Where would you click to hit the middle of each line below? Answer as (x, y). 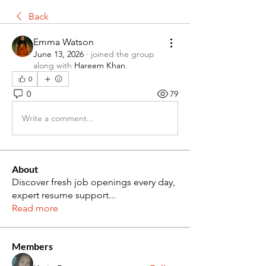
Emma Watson (64, 42)
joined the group (123, 54)
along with (53, 65)
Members (32, 246)
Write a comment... (58, 118)
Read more (35, 208)
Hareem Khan (100, 65)
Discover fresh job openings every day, (94, 182)
